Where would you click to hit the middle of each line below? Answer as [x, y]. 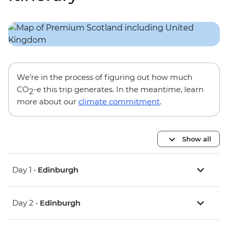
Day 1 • [25, 170]
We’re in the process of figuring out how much [105, 77]
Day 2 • [26, 203]
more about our [48, 102]
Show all [197, 139]
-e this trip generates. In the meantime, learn [119, 90]
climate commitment [119, 102]
